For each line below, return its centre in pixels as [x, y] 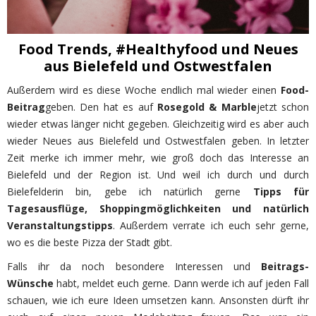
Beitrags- [285, 267]
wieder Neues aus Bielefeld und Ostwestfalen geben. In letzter [158, 141]
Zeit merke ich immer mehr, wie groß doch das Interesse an [158, 158]
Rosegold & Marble [207, 107]
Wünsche [32, 284]
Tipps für [281, 192]
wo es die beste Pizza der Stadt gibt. [90, 243]
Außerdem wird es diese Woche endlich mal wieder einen [144, 90]
